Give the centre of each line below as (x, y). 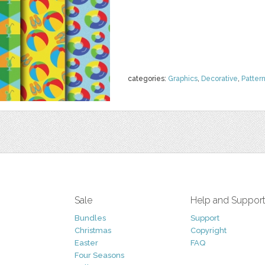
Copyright (209, 230)
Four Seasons (99, 255)
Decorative (219, 79)
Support (205, 218)
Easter (86, 243)
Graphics (183, 79)
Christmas (93, 230)
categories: (148, 79)
